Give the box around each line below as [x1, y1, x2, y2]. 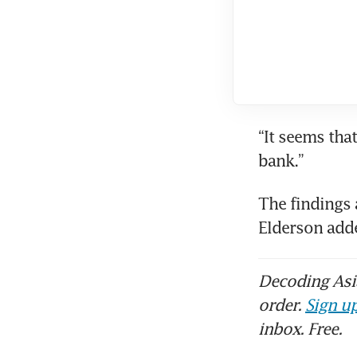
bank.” [258, 151, 304, 171]
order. [258, 295, 305, 315]
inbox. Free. [258, 319, 342, 339]
